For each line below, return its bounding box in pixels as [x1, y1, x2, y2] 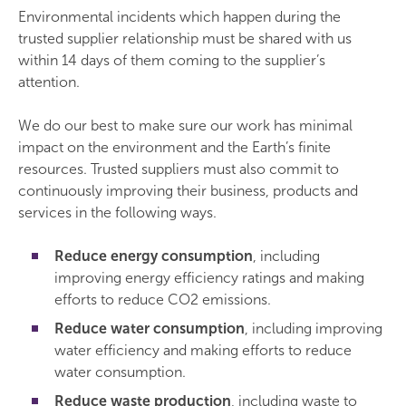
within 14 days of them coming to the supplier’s [18, 52, 325, 69]
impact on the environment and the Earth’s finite [18, 139, 331, 156]
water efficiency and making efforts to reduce [54, 342, 352, 359]
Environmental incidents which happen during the [18, 8, 341, 25]
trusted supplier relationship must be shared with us [18, 30, 352, 47]
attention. [18, 73, 80, 91]
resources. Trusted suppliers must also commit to [18, 160, 339, 178]
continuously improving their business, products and [18, 182, 358, 199]
